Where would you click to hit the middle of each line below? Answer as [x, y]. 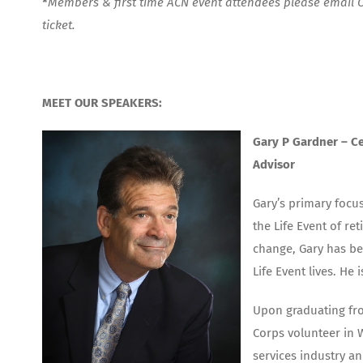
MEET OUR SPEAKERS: [102, 103]
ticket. [59, 26]
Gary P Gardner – [302, 142]
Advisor [274, 165]
